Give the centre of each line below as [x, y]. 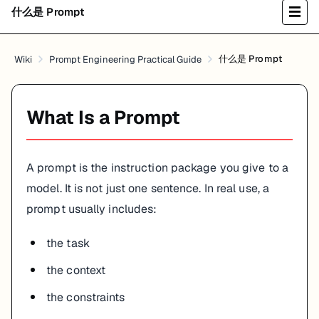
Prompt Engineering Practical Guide [125, 59]
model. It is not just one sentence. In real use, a [148, 188]
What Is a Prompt [103, 117]
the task [68, 243]
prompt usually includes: [92, 209]
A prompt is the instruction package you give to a [157, 168]
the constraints [86, 297]
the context [76, 270]
